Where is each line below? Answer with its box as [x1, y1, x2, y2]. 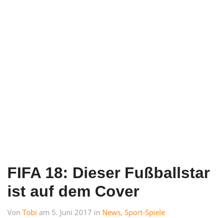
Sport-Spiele [125, 207, 165, 217]
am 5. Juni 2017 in [39, 207, 102, 217]
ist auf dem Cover [7, 182, 139, 200]
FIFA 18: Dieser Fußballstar [7, 163, 210, 182]
